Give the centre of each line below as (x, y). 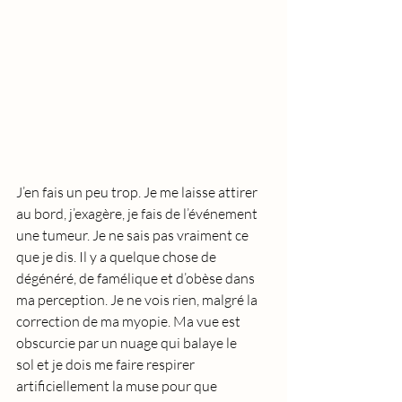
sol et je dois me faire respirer (107, 364)
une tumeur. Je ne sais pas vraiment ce (134, 235)
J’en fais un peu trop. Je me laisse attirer (138, 192)
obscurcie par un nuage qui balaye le (128, 343)
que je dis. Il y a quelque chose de (118, 257)
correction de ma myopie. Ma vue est (130, 321)
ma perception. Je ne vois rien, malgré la (138, 300)
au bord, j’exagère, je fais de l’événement (138, 214)
